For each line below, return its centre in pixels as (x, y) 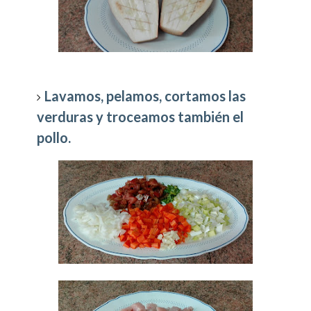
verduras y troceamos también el (141, 117)
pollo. (54, 138)
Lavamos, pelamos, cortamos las (145, 96)
